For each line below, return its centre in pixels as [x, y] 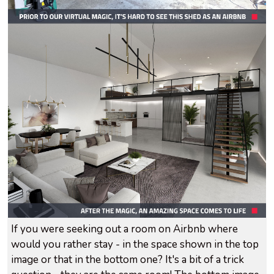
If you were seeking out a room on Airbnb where [124, 229]
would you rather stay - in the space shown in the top [135, 245]
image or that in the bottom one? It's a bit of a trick [128, 260]
